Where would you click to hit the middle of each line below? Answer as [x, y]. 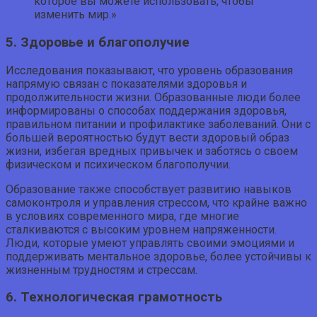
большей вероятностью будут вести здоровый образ [148, 137]
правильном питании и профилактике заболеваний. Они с [158, 124]
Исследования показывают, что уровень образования [149, 70]
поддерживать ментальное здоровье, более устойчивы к [158, 256]
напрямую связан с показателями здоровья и [126, 83]
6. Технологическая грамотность [114, 298]
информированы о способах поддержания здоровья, [146, 110]
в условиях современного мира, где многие [122, 216]
